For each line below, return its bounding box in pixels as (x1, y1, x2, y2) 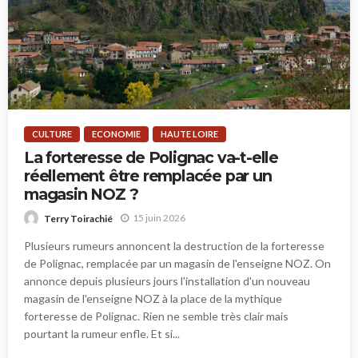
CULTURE (32, 129, 72, 140)
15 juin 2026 (133, 212, 185, 225)
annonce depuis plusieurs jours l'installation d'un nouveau (24, 273, 310, 288)
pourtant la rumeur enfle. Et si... (24, 326, 180, 340)
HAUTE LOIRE (161, 129, 218, 140)
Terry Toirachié (44, 212, 113, 225)
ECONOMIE (92, 129, 141, 140)
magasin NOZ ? (24, 185, 138, 205)
